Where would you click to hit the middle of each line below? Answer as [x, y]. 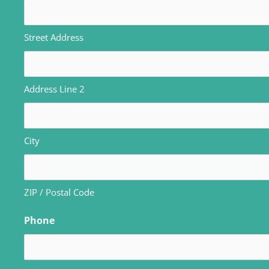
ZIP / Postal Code [59, 192]
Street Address [54, 37]
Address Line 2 [54, 89]
